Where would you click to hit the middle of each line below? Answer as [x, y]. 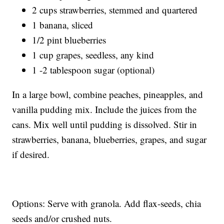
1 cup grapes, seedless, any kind [93, 55]
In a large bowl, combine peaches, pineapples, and [108, 94]
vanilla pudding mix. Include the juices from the [104, 109]
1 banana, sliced [63, 25]
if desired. [31, 154]
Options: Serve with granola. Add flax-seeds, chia [107, 203]
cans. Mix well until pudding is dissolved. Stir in [105, 124]
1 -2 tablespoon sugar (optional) [93, 70]
